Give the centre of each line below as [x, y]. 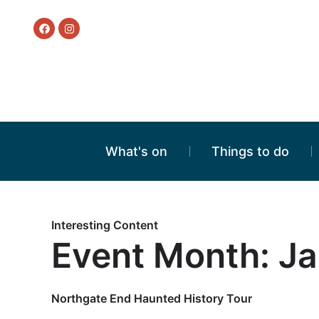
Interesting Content [105, 225]
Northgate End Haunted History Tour [152, 298]
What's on [136, 151]
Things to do [251, 151]
